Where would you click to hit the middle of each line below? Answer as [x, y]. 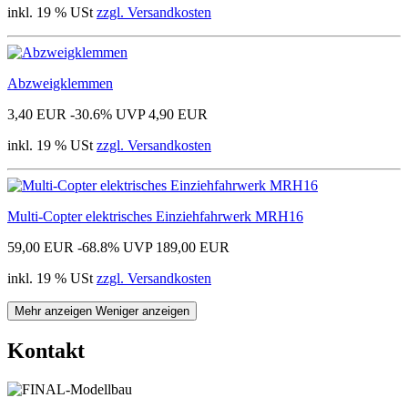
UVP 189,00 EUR [176, 247]
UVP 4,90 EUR [162, 114]
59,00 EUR [41, 247]
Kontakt [46, 350]
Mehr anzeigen [55, 311]
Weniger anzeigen [143, 311]
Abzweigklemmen [60, 83]
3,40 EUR [37, 114]
